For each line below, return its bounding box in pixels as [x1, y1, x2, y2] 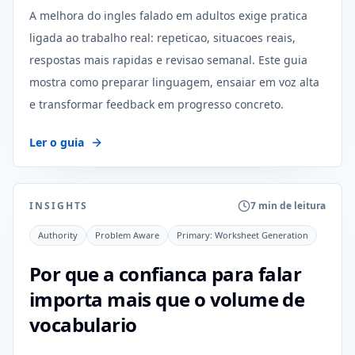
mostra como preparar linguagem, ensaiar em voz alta [29, 74, 319, 90]
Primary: [177, 229, 215, 241]
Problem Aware [95, 229, 159, 241]
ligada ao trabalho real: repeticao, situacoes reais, [29, 30, 296, 45]
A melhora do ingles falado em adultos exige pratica [29, 8, 307, 23]
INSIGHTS [29, 199, 89, 212]
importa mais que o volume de [29, 286, 305, 312]
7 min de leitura [250, 199, 326, 212]
